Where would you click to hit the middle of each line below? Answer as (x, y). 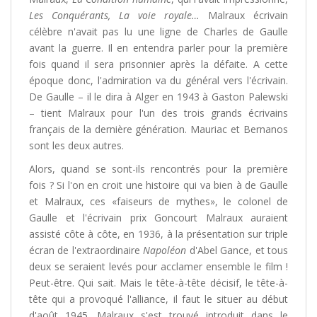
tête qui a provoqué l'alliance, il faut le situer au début (158, 299)
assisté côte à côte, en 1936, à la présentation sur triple (158, 234)
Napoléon (165, 250)
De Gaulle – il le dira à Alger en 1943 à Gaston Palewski (158, 97)
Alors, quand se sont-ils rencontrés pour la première (158, 169)
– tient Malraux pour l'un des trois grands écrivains (158, 113)
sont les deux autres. (76, 145)
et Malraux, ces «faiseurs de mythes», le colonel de (158, 201)
